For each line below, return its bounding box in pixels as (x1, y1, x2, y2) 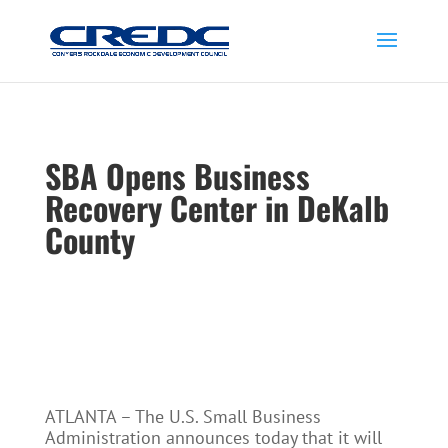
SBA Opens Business (44, 152, 310, 199)
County (44, 216, 135, 263)
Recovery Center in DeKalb (44, 184, 389, 231)
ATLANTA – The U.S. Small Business (44, 405, 321, 428)
